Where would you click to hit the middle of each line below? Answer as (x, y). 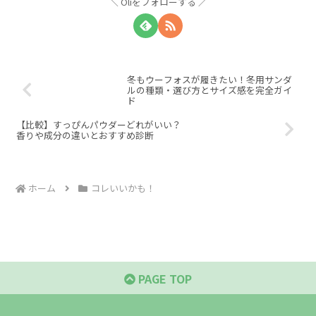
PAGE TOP (164, 279)
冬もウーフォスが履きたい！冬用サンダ (210, 80)
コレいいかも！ (123, 188)
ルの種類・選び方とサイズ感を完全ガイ (210, 90)
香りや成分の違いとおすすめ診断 (85, 135)
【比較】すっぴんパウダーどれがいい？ (99, 124)
